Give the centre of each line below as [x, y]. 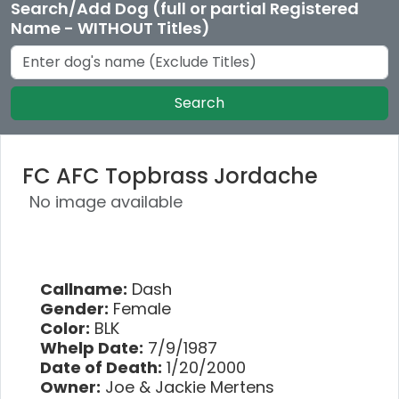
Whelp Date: [92, 347]
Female [140, 308]
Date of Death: [101, 367]
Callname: [84, 289]
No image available [106, 201]
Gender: [74, 308]
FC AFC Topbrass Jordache [170, 175]
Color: [65, 328]
